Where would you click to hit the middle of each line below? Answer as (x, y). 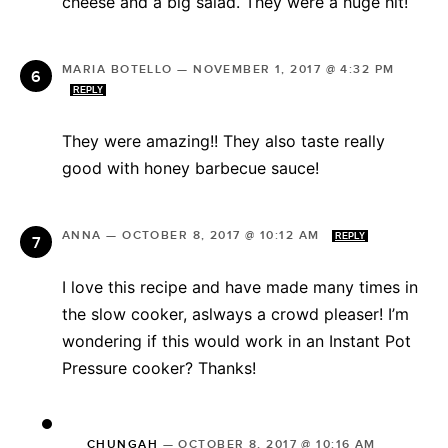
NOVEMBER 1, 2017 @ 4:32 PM (294, 70)
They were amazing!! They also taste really (223, 141)
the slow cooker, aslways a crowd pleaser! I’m (235, 314)
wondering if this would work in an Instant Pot (236, 341)
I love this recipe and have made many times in (240, 287)
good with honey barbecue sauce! (190, 168)
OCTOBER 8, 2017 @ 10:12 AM (223, 236)
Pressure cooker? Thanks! (159, 368)
